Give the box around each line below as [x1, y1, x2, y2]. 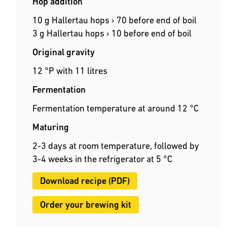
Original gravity [32, 47, 95, 58]
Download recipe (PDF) [40, 175, 130, 186]
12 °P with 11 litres [32, 65, 107, 77]
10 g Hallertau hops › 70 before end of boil [32, 15, 197, 26]
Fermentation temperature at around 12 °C [32, 103, 199, 114]
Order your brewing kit [40, 199, 131, 210]
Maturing [32, 122, 69, 133]
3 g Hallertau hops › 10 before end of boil [32, 28, 192, 39]
